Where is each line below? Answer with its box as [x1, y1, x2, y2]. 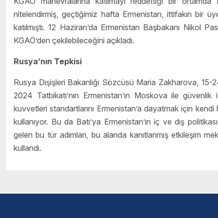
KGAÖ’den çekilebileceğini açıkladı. [14, 36, 134, 46]
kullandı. [14, 143, 41, 153]
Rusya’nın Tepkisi [14, 56, 82, 67]
